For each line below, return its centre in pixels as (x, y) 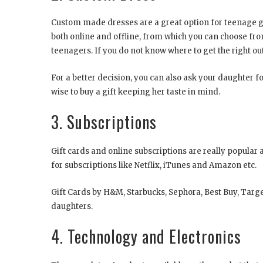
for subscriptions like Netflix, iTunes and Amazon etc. (154, 166)
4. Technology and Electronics (146, 237)
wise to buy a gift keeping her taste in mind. (136, 92)
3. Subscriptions (110, 122)
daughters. (72, 207)
